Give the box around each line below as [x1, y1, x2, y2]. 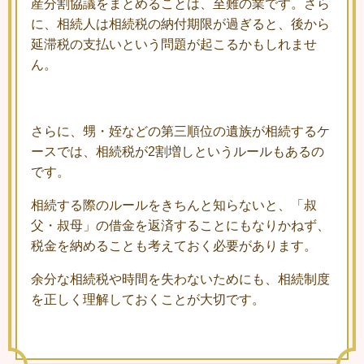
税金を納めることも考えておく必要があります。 [31, 239, 317, 253]
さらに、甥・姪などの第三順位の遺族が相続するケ [31, 124, 330, 139]
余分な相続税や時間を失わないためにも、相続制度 [31, 272, 330, 287]
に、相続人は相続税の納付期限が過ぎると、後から [31, 17, 330, 32]
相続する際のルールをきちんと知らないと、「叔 [31, 198, 317, 213]
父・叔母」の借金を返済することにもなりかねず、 [31, 219, 330, 233]
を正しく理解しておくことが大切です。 [31, 292, 265, 307]
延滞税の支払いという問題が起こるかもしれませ [31, 37, 317, 52]
